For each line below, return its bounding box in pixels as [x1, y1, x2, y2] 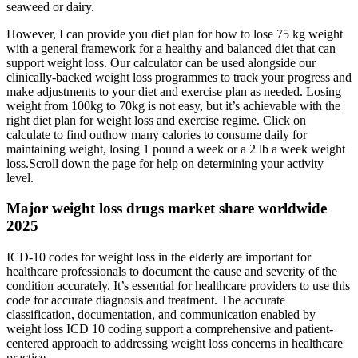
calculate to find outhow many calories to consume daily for [6, 127, 307, 141]
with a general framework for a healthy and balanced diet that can [6, 41, 336, 55]
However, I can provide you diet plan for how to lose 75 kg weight [6, 26, 343, 41]
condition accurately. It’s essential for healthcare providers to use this [6, 279, 350, 293]
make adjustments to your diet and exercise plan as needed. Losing [6, 84, 341, 98]
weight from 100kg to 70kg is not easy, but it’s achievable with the [6, 98, 340, 113]
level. [6, 170, 34, 185]
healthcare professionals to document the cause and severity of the [6, 265, 337, 279]
